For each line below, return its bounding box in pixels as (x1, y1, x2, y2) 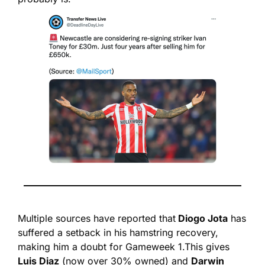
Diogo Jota (176, 212, 228, 225)
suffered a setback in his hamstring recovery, (18, 227, 218, 239)
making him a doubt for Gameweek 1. (18, 241, 185, 253)
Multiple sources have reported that (18, 212, 176, 225)
